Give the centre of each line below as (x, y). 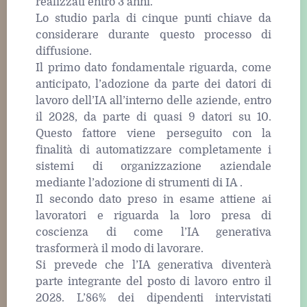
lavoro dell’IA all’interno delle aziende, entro (153, 100)
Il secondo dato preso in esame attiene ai (153, 199)
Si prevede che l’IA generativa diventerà (153, 265)
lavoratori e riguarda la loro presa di (153, 216)
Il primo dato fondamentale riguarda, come (153, 67)
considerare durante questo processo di (153, 35)
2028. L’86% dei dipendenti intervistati (153, 298)
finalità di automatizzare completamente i (153, 150)
